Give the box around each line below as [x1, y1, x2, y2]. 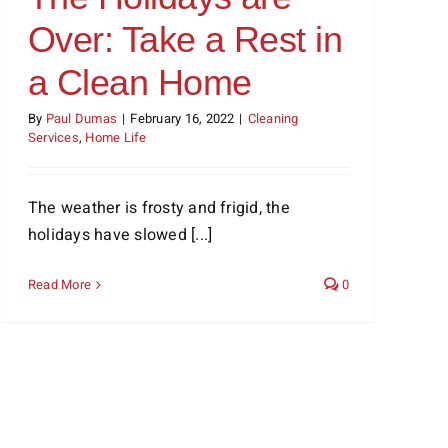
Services [28, 128, 79, 147]
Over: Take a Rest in [28, 19, 343, 60]
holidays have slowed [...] [28, 223, 213, 247]
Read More [28, 275, 92, 294]
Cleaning [247, 109, 299, 128]
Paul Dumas [45, 109, 118, 128]
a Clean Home [28, 62, 252, 103]
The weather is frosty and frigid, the [28, 196, 290, 220]
